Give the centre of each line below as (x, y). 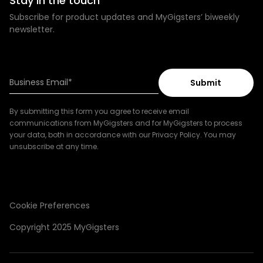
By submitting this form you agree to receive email (99, 112)
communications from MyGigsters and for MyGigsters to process (126, 123)
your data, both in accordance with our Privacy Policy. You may (123, 135)
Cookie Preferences (50, 206)
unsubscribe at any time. (54, 147)
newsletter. (32, 30)
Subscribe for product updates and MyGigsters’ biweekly (124, 17)
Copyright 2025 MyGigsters (64, 227)
